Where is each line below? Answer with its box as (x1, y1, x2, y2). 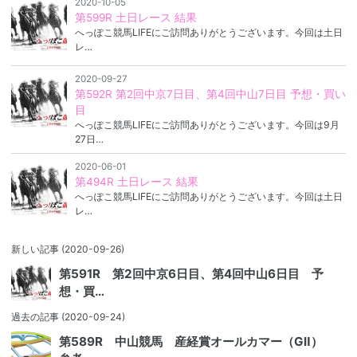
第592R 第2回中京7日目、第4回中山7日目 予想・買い (74, 88, 346, 101)
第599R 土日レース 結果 (74, 10, 197, 24)
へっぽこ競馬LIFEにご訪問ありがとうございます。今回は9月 (74, 119, 339, 131)
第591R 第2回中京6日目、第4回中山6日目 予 (59, 265, 324, 281)
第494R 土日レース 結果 (74, 175, 198, 189)
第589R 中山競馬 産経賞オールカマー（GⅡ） (59, 333, 335, 349)
